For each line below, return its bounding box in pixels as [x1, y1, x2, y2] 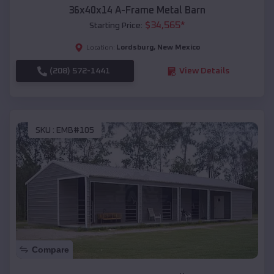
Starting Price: [89, 21, 143, 31]
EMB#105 [56, 125, 94, 135]
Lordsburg [116, 44, 154, 52]
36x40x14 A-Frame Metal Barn [68, 6, 206, 16]
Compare [32, 244, 69, 254]
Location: [86, 45, 115, 51]
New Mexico [157, 44, 200, 52]
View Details [179, 67, 229, 76]
